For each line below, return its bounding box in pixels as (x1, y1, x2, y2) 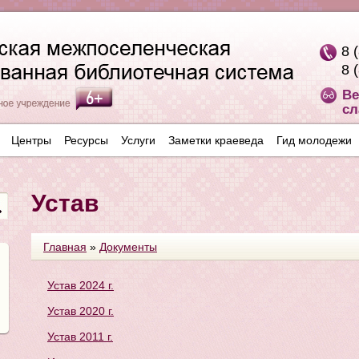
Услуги (121, 134, 155, 147)
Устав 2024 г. (47, 279, 114, 292)
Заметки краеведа (168, 134, 264, 147)
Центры (11, 134, 51, 147)
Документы (99, 240, 157, 253)
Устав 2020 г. (47, 305, 114, 317)
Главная (43, 240, 87, 253)
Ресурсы (64, 134, 108, 147)
